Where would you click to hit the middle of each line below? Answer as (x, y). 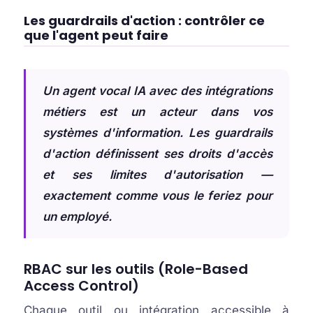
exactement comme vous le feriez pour (158, 196)
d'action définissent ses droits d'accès (158, 154)
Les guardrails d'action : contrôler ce (144, 21)
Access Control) (81, 286)
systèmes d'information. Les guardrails (158, 133)
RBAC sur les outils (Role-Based (136, 269)
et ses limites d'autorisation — (158, 175)
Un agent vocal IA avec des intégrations (158, 91)
